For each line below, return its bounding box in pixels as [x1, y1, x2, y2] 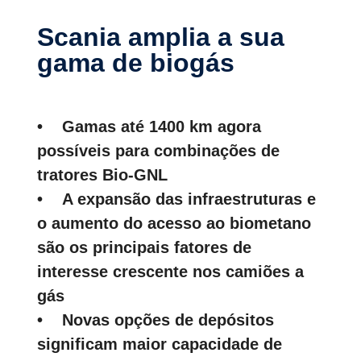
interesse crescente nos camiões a [37, 263, 304, 281]
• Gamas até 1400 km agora [37, 118, 261, 136]
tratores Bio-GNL [37, 166, 168, 185]
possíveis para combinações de [37, 142, 280, 160]
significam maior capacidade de [37, 335, 282, 354]
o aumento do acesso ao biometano [37, 214, 311, 233]
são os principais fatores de [37, 239, 251, 257]
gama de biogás [37, 48, 234, 78]
